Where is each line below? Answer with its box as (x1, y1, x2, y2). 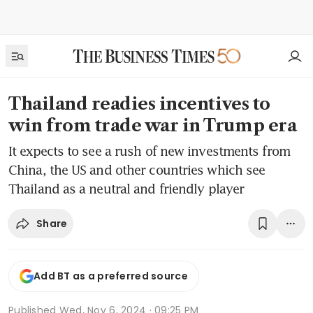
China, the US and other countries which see (8, 162, 265, 177)
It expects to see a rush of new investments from (8, 143, 290, 159)
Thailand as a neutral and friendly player (8, 181, 245, 196)
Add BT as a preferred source (34, 269, 188, 284)
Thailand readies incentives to (8, 94, 270, 114)
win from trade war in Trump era (8, 115, 297, 136)
